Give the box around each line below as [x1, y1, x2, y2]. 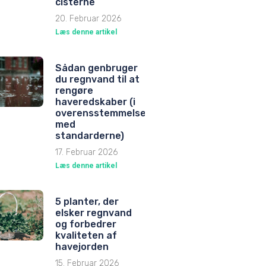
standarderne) [55, 129, 124, 141]
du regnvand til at [55, 73, 140, 85]
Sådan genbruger [55, 62, 138, 74]
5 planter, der [55, 195, 119, 207]
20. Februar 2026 [55, 13, 121, 24]
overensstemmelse [55, 107, 146, 119]
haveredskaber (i [55, 96, 135, 107]
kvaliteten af [55, 229, 117, 241]
